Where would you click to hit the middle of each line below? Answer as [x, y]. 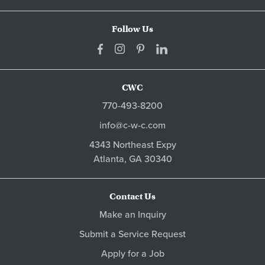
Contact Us [132, 196]
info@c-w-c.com [132, 125]
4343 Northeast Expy [132, 145]
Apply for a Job [132, 253]
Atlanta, [111, 159]
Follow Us [132, 29]
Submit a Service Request [132, 234]
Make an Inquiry [132, 214]
